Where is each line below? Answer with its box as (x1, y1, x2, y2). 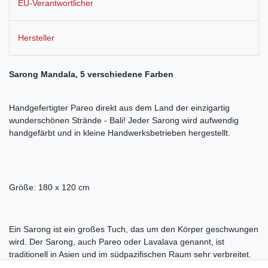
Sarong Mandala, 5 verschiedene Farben (9, 69, 173, 80)
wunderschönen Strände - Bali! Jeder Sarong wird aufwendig (9, 115, 239, 126)
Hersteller (18, 33, 54, 43)
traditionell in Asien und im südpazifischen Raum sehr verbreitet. (9, 249, 251, 260)
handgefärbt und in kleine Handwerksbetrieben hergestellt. (9, 128, 233, 138)
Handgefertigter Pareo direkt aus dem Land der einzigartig (9, 103, 230, 113)
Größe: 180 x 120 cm (9, 182, 90, 193)
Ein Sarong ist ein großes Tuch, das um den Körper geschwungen (9, 224, 258, 234)
